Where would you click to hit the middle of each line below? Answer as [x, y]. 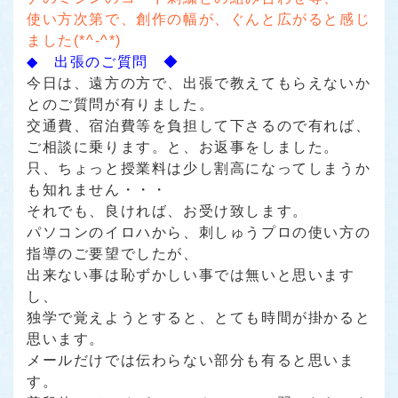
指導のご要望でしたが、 [113, 253]
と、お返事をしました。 [254, 147]
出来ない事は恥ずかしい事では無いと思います [191, 275]
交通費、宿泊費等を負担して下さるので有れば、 [199, 125]
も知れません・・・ [97, 189]
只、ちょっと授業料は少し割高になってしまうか [199, 168]
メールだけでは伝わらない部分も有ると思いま [191, 360]
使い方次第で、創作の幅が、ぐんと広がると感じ [199, 19]
